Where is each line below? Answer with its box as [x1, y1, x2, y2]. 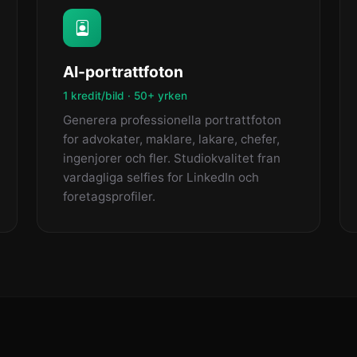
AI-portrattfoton [63, 62, 183, 81]
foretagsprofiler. [63, 189, 155, 204]
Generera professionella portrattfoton [63, 112, 281, 127]
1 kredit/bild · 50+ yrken [63, 89, 187, 102]
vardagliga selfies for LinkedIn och [63, 170, 259, 185]
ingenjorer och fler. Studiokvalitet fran [63, 151, 280, 166]
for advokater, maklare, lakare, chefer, [63, 131, 280, 147]
